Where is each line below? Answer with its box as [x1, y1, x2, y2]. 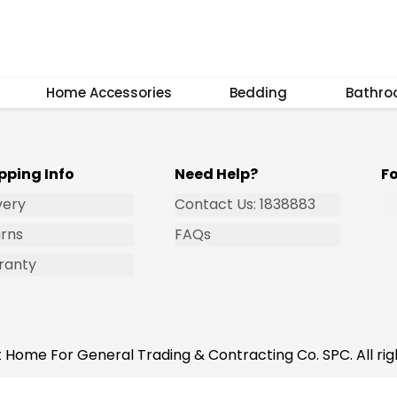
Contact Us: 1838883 [175, 194, 316, 214]
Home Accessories [45, 83, 172, 102]
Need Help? [175, 164, 259, 184]
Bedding [230, 83, 288, 102]
